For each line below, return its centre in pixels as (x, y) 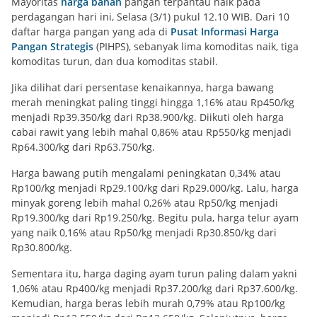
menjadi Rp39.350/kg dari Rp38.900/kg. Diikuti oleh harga (148, 117)
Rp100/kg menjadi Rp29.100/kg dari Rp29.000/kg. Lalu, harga (155, 188)
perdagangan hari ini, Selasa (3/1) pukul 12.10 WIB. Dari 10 (150, 17)
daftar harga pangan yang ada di (91, 32)
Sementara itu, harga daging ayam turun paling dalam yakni (154, 274)
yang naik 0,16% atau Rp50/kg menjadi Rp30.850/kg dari (144, 233)
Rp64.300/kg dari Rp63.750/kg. (83, 147)
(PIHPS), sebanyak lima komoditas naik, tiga (197, 47)
